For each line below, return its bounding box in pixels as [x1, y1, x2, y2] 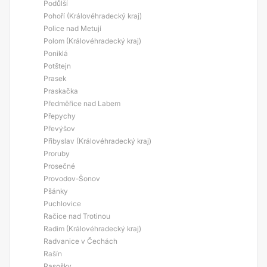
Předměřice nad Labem [44, 99, 120, 108]
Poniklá [44, 49, 68, 58]
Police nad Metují [44, 24, 101, 33]
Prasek [44, 74, 66, 83]
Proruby [44, 149, 70, 158]
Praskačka [44, 86, 78, 95]
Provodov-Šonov [44, 174, 100, 183]
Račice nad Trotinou [44, 212, 110, 221]
